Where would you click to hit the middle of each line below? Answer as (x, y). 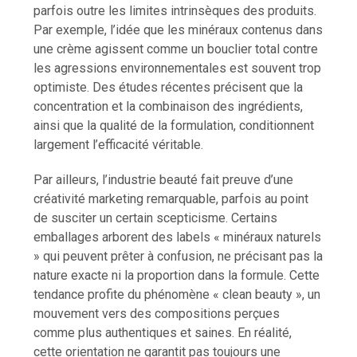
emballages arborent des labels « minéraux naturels (178, 237)
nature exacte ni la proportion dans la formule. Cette (177, 275)
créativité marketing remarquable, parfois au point (171, 198)
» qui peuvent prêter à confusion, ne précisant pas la (178, 256)
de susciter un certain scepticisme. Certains (156, 218)
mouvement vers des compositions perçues (157, 313)
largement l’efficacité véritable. (119, 144)
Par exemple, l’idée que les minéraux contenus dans (178, 29)
